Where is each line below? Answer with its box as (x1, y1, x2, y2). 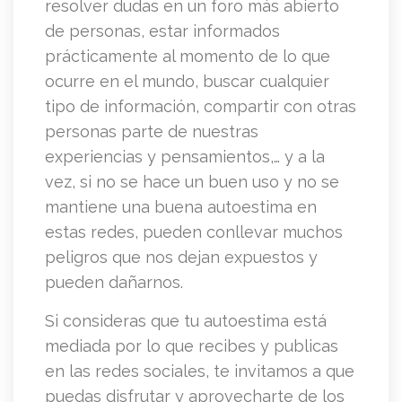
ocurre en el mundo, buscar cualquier (45, 72, 329, 92)
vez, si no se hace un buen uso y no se (45, 172, 339, 192)
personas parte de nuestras (45, 122, 258, 142)
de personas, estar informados (45, 22, 280, 41)
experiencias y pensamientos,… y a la (45, 147, 325, 167)
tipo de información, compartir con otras (45, 97, 356, 117)
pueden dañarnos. (45, 273, 183, 293)
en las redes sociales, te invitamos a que (45, 362, 354, 381)
